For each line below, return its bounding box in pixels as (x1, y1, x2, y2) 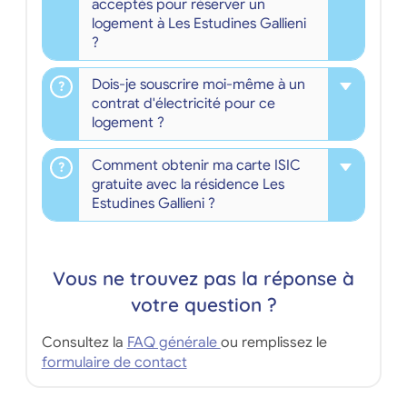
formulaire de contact (41, 352, 187, 372)
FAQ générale (126, 333, 221, 352)
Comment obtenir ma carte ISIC (91, 155, 301, 174)
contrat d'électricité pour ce (91, 94, 275, 114)
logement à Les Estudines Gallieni (91, 15, 306, 34)
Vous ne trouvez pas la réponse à (53, 265, 354, 290)
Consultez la (41, 333, 127, 352)
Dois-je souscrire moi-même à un (91, 75, 305, 94)
